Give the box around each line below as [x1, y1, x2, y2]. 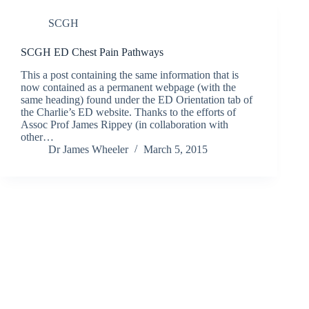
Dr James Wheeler [48, 143, 128, 156]
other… [21, 131, 54, 143]
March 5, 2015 [143, 143, 208, 156]
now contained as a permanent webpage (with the [21, 81, 236, 94]
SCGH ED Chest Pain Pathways [21, 46, 163, 59]
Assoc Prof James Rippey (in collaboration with [21, 119, 228, 131]
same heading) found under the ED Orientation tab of [21, 94, 252, 106]
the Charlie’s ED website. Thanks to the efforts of [21, 106, 236, 119]
